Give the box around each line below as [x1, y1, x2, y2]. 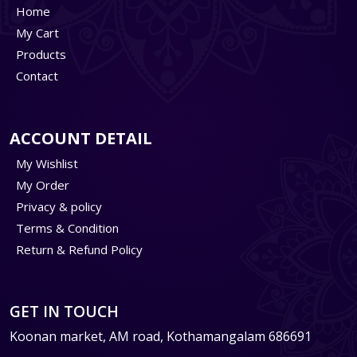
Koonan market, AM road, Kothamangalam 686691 [10, 327, 312, 345]
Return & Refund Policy [13, 241, 143, 257]
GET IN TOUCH [10, 300, 119, 322]
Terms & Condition [13, 219, 119, 236]
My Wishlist [13, 155, 78, 171]
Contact [13, 67, 58, 84]
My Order [13, 176, 69, 193]
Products [13, 45, 66, 62]
